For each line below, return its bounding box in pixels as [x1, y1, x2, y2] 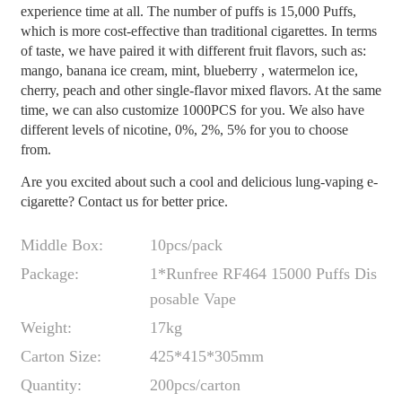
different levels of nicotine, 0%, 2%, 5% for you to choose [20, 122, 348, 137]
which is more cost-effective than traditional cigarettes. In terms [20, 23, 377, 39]
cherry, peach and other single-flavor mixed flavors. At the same [20, 83, 381, 98]
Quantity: [20, 376, 82, 394]
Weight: [20, 319, 72, 336]
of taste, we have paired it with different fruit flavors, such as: [20, 43, 366, 58]
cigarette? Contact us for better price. [20, 194, 228, 209]
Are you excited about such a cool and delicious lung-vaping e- [20, 174, 378, 189]
